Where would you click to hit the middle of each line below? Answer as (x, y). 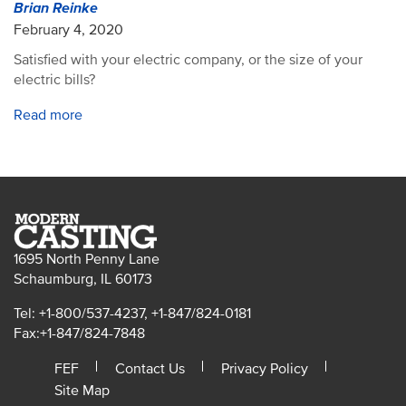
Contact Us (150, 369)
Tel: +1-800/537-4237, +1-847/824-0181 (132, 314)
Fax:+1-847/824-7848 (79, 333)
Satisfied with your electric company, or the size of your (188, 60)
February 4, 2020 (68, 30)
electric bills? (54, 80)
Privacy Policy (265, 369)
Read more (48, 115)
